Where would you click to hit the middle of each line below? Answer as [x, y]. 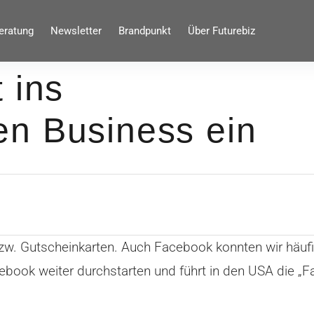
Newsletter [76, 31]
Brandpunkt [144, 31]
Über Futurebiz [221, 31]
